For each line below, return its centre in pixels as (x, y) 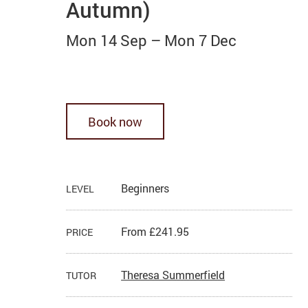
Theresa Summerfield (173, 275)
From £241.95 (155, 232)
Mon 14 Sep (107, 40)
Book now (115, 121)
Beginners (145, 188)
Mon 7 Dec (201, 40)
